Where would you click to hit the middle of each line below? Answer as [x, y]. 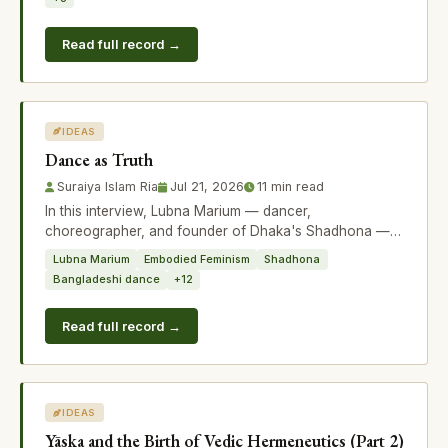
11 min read [291, 186]
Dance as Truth [99, 159]
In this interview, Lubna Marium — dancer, [178, 211]
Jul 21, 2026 [207, 186]
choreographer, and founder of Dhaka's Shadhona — [218, 231]
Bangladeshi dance [106, 279]
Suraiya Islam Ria [108, 186]
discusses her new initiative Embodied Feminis [192, 251]
